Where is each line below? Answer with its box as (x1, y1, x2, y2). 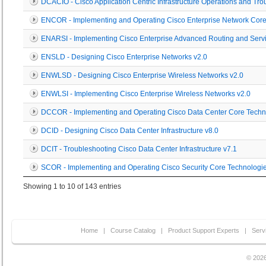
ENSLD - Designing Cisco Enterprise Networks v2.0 (41, 52, 207, 61)
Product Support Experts (167, 226, 239, 234)
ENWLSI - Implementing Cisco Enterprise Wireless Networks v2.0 (41, 89, 251, 98)
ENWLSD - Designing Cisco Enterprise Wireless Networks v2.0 (41, 71, 243, 80)
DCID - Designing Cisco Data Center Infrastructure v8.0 (41, 126, 218, 135)
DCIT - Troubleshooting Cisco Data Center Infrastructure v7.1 (41, 144, 237, 153)
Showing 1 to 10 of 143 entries (23, 182, 121, 191)
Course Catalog (110, 226, 156, 234)
